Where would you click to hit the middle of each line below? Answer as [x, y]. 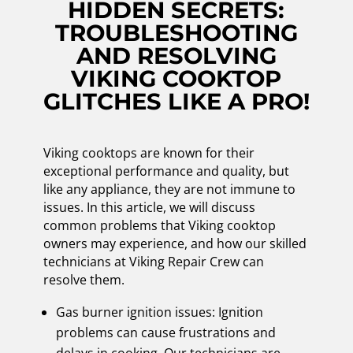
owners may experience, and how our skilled [175, 243]
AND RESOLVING [176, 55]
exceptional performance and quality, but [166, 171]
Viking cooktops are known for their [149, 152]
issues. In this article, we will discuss [149, 207]
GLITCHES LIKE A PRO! [176, 101]
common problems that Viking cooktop [159, 225]
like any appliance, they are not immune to [169, 189]
